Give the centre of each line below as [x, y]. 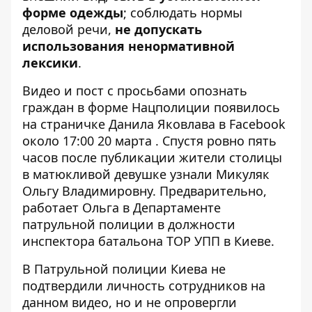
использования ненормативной [128, 46]
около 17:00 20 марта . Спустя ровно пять [149, 140]
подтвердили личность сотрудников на [144, 285]
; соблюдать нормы [183, 12]
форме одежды [73, 12]
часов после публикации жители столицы [152, 157]
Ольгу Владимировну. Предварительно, [145, 190]
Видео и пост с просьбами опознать [135, 90]
